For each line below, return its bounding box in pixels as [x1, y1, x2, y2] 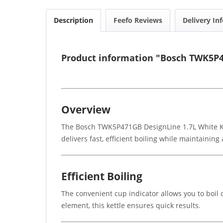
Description [54, 15, 93, 25]
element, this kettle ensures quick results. [61, 200, 201, 210]
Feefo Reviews [113, 15, 162, 25]
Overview [61, 102, 111, 116]
